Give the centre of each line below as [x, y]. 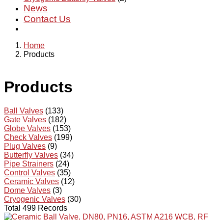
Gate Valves [25, 120]
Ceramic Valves [31, 182]
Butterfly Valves [31, 155]
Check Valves [28, 137]
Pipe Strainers [29, 164]
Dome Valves [27, 191]
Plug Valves [25, 146]
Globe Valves [27, 129]
